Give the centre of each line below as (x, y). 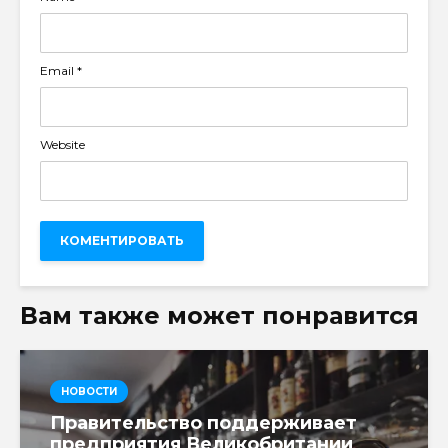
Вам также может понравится (219, 315)
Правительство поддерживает (203, 422)
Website (62, 144)
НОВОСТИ (89, 391)
